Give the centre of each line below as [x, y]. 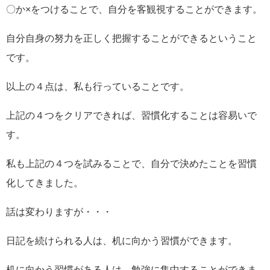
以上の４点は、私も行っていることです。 [98, 86]
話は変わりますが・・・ [59, 211]
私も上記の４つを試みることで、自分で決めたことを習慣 [131, 163]
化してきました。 [45, 182]
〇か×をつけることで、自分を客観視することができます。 [134, 9]
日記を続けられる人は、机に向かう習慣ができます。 [122, 240]
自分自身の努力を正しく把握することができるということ [131, 38]
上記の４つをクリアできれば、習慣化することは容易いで [131, 115]
